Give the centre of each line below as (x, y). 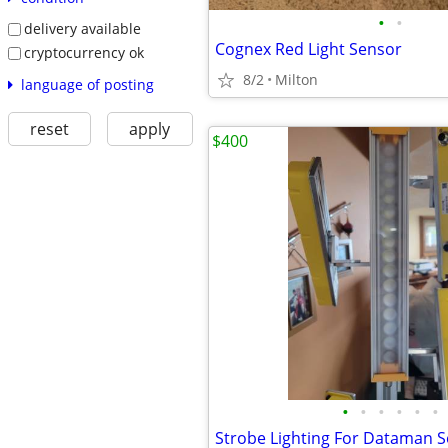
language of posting (87, 84)
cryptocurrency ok (83, 52)
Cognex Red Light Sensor (308, 49)
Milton (296, 79)
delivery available (82, 29)
